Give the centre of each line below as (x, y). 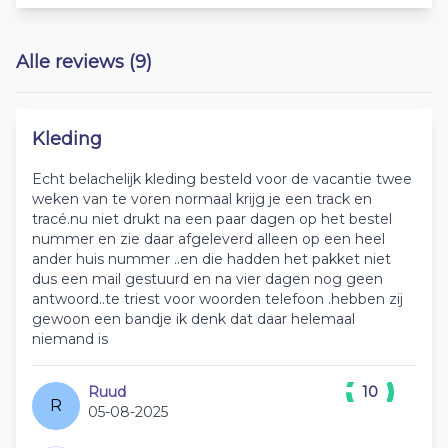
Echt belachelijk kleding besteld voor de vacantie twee (222, 179)
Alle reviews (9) (84, 62)
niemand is (70, 339)
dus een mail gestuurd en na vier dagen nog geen (207, 279)
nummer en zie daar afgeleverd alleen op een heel (208, 239)
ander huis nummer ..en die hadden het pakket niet (211, 259)
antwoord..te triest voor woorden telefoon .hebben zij (217, 299)
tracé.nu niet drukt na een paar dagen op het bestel (212, 219)
